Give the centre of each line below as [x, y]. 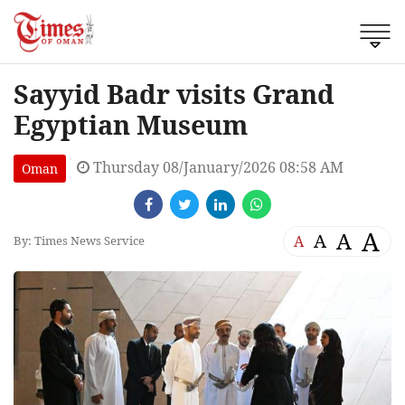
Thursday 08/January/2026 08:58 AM [217, 167]
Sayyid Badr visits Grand [174, 93]
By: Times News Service [79, 241]
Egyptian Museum [131, 124]
